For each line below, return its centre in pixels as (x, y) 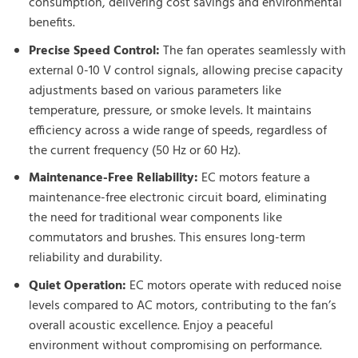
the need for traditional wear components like (155, 219)
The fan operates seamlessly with (253, 51)
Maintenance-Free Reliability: (113, 179)
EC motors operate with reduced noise (233, 286)
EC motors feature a (254, 179)
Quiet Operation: (77, 286)
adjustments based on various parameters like (155, 91)
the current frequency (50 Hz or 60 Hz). (134, 151)
